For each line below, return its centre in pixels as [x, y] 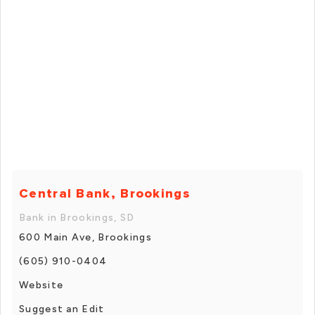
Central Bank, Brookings [104, 193]
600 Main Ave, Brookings [85, 237]
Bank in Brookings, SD [77, 217]
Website [41, 285]
